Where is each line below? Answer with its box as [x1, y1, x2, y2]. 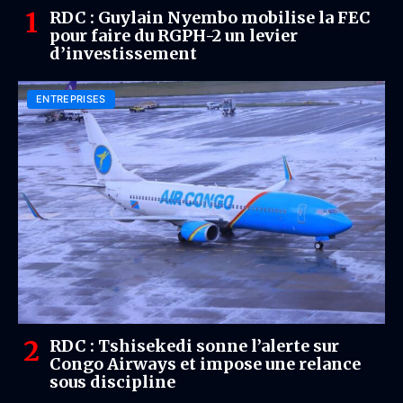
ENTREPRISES [36, 93, 106, 105]
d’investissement [49, 43, 197, 64]
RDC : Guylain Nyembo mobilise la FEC [49, 7, 371, 28]
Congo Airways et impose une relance [49, 354, 361, 374]
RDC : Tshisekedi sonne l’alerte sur [49, 336, 339, 356]
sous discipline [49, 372, 175, 392]
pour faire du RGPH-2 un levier [49, 25, 298, 46]
